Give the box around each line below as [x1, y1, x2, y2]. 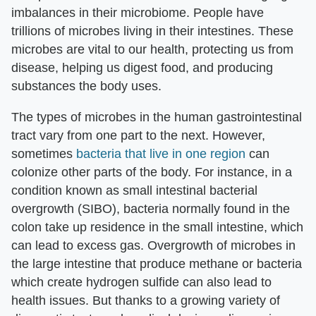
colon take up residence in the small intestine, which [11, 220, 303, 235]
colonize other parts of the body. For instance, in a [11, 165, 292, 180]
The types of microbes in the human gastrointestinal [11, 110, 302, 125]
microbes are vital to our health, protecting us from [11, 42, 293, 57]
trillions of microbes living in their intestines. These [11, 24, 293, 39]
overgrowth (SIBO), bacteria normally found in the [11, 202, 290, 217]
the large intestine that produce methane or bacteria [11, 257, 302, 272]
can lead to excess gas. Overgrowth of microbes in [11, 238, 296, 253]
